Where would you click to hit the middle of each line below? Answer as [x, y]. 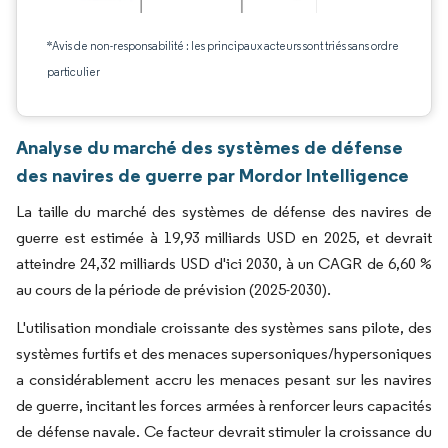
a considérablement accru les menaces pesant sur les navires [224, 379]
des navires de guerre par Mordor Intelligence [212, 175]
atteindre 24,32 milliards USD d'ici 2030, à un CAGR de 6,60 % [224, 263]
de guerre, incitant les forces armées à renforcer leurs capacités [224, 405]
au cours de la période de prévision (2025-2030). [173, 289]
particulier [73, 71]
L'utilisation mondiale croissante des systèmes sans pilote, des [224, 327]
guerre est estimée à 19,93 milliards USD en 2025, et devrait [224, 237]
